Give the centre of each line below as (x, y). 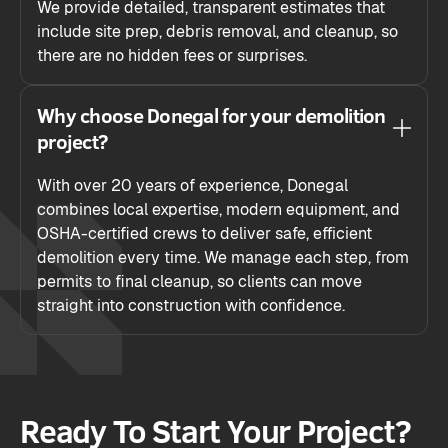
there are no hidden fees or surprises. (172, 56)
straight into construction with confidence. (191, 306)
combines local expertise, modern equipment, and (218, 210)
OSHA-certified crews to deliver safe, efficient (204, 234)
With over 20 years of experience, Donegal (192, 186)
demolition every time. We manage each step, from (223, 258)
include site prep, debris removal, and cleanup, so (217, 32)
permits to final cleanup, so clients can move (199, 282)
